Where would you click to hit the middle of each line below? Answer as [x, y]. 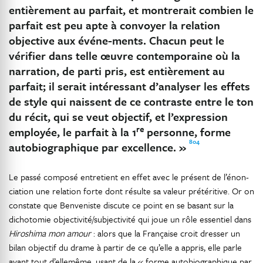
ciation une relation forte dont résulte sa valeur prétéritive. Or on [131, 191]
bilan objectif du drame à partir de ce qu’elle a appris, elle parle [125, 247]
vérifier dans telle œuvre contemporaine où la [124, 55]
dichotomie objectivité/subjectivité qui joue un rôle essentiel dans [130, 219]
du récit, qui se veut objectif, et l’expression [118, 117]
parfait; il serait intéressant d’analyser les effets [129, 86]
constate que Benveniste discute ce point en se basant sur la [121, 205]
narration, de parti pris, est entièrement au [117, 71]
